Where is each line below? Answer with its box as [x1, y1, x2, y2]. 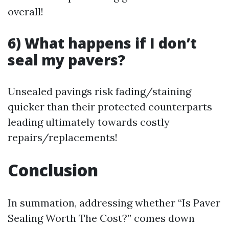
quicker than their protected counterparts [8, 100, 212, 113]
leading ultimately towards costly [8, 116, 170, 128]
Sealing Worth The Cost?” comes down [8, 212, 195, 224]
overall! [8, 5, 43, 18]
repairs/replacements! [8, 131, 118, 144]
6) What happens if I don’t [8, 33, 197, 53]
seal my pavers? [8, 50, 125, 70]
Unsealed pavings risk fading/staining [8, 85, 191, 98]
